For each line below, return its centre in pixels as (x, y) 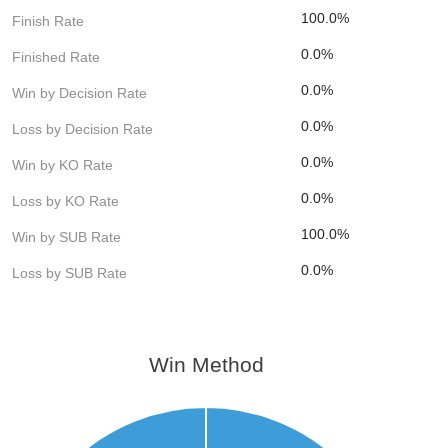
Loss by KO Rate (65, 200)
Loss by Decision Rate (82, 128)
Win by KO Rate (62, 164)
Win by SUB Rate (66, 236)
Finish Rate (48, 20)
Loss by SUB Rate (69, 272)
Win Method (206, 364)
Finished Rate (56, 56)
